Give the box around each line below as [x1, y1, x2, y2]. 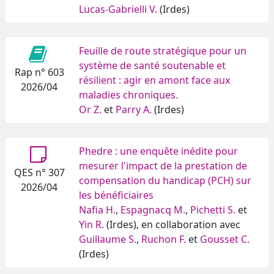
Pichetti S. [190, 203, 235, 217]
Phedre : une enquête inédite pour [79, 144, 238, 158]
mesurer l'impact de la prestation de [79, 159, 247, 173]
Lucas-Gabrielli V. [79, 2, 157, 17]
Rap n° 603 [14, 65, 64, 80]
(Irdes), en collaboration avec [104, 218, 240, 232]
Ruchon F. [141, 232, 186, 246]
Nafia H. [79, 203, 116, 217]
